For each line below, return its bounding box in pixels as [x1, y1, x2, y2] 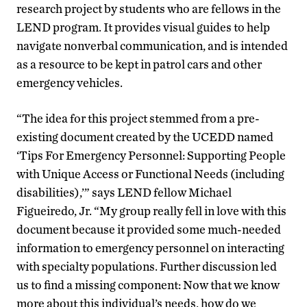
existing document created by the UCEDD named [16, 129, 273, 144]
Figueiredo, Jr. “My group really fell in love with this [16, 203, 286, 218]
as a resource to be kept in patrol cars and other [16, 56, 262, 71]
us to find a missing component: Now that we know [16, 277, 280, 292]
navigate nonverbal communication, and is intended [16, 38, 288, 53]
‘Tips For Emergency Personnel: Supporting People [16, 147, 286, 162]
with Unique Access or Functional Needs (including [16, 166, 284, 181]
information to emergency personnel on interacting [16, 240, 284, 255]
